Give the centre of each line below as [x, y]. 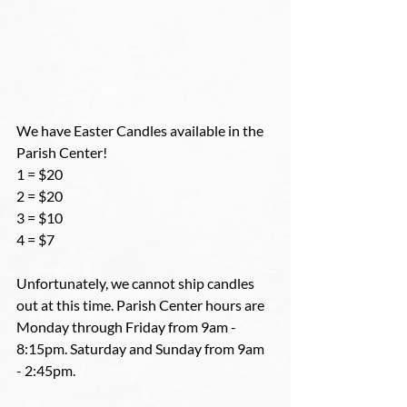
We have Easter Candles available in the [141, 130]
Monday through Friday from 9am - [128, 327]
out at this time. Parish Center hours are [142, 305]
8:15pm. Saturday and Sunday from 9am [142, 348]
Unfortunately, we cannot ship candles [137, 283]
